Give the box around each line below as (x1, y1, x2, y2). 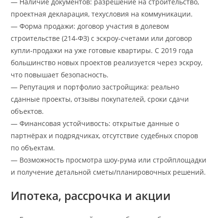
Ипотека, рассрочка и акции (11, 187, 171, 203)
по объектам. (11, 143, 55, 152)
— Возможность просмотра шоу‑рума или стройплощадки (11, 155, 207, 164)
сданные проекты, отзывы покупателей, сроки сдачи (11, 94, 189, 104)
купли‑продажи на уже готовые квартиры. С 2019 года (11, 45, 194, 55)
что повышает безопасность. (11, 70, 109, 79)
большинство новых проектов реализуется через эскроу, (11, 57, 203, 67)
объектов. (11, 106, 44, 116)
